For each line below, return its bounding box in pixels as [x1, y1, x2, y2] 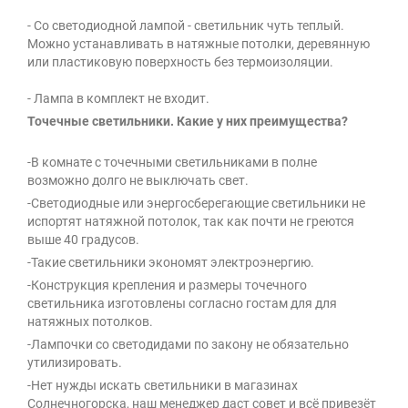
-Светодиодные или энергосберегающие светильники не [27, 196, 365, 211]
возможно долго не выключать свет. [27, 173, 249, 189]
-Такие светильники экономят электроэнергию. [27, 255, 314, 270]
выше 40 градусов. [27, 232, 139, 248]
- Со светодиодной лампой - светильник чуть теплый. [27, 18, 344, 34]
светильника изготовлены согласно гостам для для [27, 296, 337, 311]
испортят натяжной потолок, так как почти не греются [27, 214, 354, 229]
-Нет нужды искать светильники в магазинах [27, 378, 298, 393]
